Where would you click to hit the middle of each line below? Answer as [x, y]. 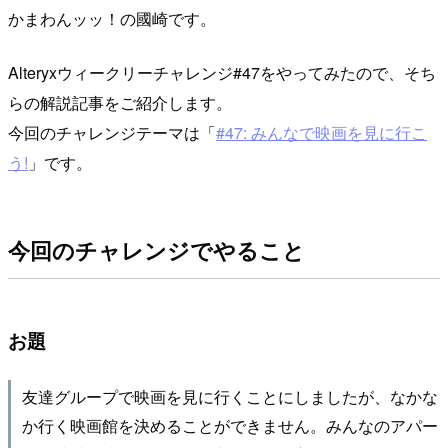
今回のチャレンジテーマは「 [112, 132]
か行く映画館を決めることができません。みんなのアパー [229, 425]
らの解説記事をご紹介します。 [120, 102]
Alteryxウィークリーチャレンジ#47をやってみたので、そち [222, 72]
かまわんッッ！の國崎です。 [112, 18]
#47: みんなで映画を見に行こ [321, 132]
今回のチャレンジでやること [156, 250]
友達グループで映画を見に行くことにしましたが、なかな [229, 396]
